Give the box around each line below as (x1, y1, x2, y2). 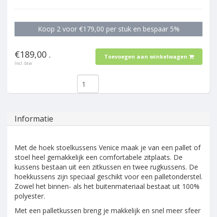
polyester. (15, 191, 45, 201)
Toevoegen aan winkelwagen (104, 53, 187, 60)
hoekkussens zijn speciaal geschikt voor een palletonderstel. (15, 172, 202, 181)
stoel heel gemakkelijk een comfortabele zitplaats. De (15, 153, 183, 162)
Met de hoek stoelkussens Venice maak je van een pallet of (15, 143, 201, 152)
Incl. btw (15, 60, 32, 66)
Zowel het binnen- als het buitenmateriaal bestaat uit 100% (15, 182, 200, 191)
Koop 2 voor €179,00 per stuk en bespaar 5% (37, 24, 180, 33)
